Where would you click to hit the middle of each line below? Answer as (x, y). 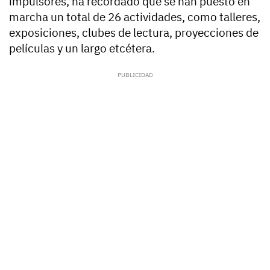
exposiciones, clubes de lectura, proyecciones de (134, 33)
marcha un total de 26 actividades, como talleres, (135, 17)
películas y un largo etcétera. (82, 49)
